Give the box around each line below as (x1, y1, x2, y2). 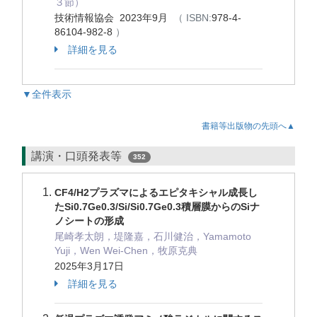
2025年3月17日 (54, 260, 127, 272)
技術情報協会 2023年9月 (54, 12, 173, 23)
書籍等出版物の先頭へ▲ (202, 121, 295, 131)
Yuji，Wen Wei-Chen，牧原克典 (54, 245, 197, 256)
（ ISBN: (173, 12, 212, 23)
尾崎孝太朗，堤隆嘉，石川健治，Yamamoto (54, 231, 251, 242)
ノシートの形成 (54, 215, 124, 226)
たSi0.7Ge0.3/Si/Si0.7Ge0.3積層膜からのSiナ (54, 201, 260, 212)
